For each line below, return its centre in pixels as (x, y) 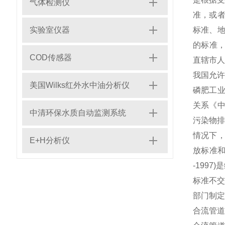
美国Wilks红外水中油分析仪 (80, 85)
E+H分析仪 (50, 140)
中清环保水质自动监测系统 (78, 113)
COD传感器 (51, 58)
